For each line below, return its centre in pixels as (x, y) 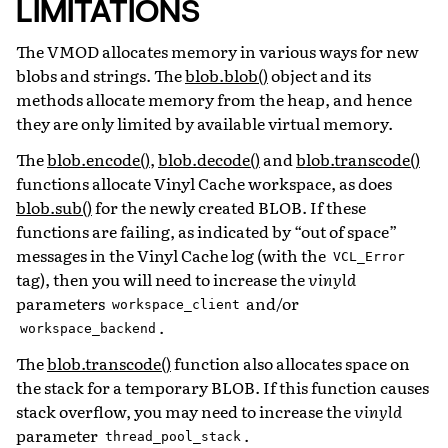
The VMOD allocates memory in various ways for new (217, 50)
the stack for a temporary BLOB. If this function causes (222, 386)
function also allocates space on (290, 362)
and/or (271, 302)
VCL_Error (368, 257)
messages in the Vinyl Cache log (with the (172, 254)
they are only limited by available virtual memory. (204, 122)
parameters (62, 302)
